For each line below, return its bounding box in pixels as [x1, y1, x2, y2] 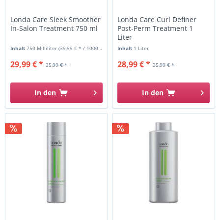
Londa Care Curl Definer [117, 14, 197, 24]
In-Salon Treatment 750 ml [10, 23, 98, 33]
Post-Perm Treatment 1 [117, 23, 193, 33]
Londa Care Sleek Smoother [10, 14, 101, 24]
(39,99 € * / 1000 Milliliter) [58, 44, 99, 52]
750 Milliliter [27, 44, 59, 52]
